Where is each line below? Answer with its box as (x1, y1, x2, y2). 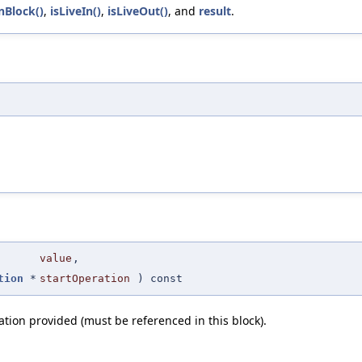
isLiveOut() (107, 3, 168, 19)
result (199, 3, 231, 19)
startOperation (40, 271, 130, 284)
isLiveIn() (50, 3, 101, 19)
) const (131, 271, 183, 284)
